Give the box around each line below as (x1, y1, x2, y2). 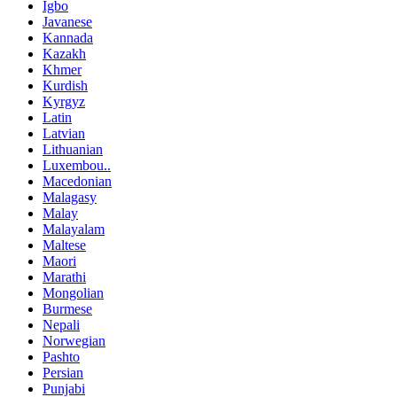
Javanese (43, 13, 92, 29)
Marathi (43, 269, 86, 284)
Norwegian (43, 332, 105, 348)
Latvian (43, 125, 85, 141)
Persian (43, 364, 83, 380)
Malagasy (43, 189, 97, 205)
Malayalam (43, 221, 105, 237)
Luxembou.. (43, 157, 111, 173)
